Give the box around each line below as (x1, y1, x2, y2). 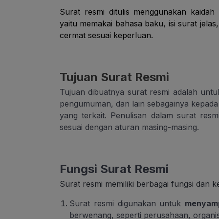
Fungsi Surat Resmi (60, 162, 169, 176)
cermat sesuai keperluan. (60, 30, 153, 41)
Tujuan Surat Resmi (60, 70, 169, 85)
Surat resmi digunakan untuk (69, 198, 185, 209)
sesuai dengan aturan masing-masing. (60, 122, 199, 132)
